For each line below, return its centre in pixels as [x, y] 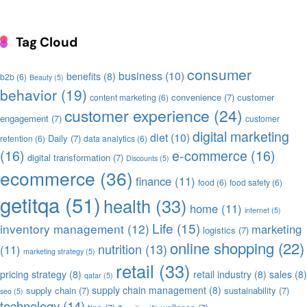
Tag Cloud [47, 42]
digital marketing [241, 136]
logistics [219, 230]
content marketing [123, 97]
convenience [196, 97]
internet [257, 210]
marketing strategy [53, 251]
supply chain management [149, 290]
